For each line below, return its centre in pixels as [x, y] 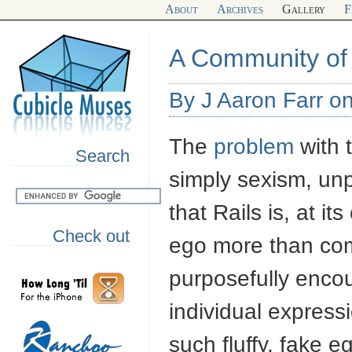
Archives [240, 9]
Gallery [303, 9]
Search [103, 156]
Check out [91, 236]
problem [254, 146]
